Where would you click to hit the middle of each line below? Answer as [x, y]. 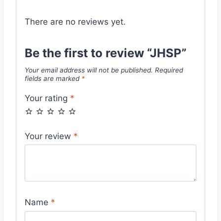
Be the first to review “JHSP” [106, 53]
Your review [49, 136]
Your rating [47, 98]
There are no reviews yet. [75, 21]
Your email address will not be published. [89, 70]
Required [169, 70]
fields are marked [53, 78]
